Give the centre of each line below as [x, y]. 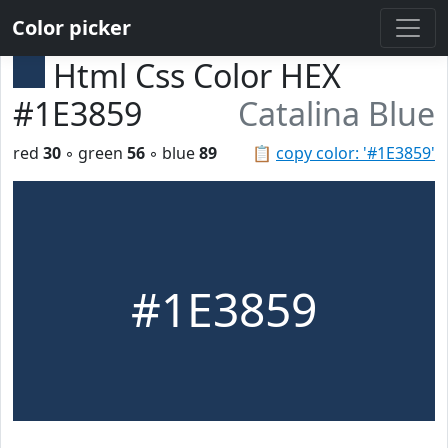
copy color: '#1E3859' [355, 153]
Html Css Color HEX [197, 75]
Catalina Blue [336, 113]
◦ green [94, 153]
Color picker [71, 27]
